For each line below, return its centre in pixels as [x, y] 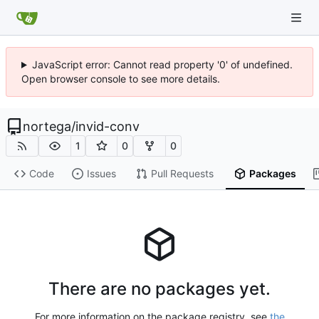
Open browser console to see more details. [121, 79]
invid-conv [108, 126]
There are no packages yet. [159, 289]
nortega [47, 126]
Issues [101, 174]
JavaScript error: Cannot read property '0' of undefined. [162, 64]
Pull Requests [182, 174]
